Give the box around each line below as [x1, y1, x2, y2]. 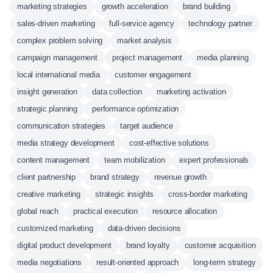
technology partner [188, 19, 252, 28]
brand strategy [90, 172, 140, 182]
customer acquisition [184, 241, 256, 250]
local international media [17, 70, 100, 79]
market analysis [117, 36, 172, 45]
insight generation [17, 87, 78, 96]
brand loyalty [126, 241, 170, 250]
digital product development [17, 241, 112, 250]
